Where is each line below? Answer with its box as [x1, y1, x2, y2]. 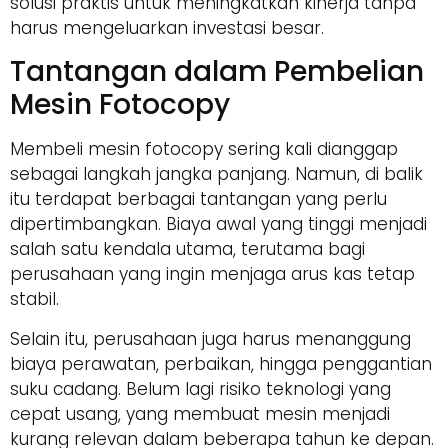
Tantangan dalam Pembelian [10, 52, 424, 92]
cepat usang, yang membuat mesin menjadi [10, 401, 390, 426]
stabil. [10, 287, 59, 312]
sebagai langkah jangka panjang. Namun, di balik [10, 162, 423, 187]
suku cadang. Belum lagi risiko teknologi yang [10, 376, 391, 401]
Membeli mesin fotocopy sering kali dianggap [10, 137, 398, 162]
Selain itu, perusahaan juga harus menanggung [10, 326, 411, 351]
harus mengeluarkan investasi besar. [10, 16, 324, 41]
